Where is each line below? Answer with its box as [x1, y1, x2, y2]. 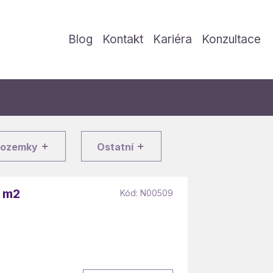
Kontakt [102, 32, 143, 46]
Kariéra [153, 32, 192, 46]
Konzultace [202, 32, 261, 46]
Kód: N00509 [120, 188, 173, 198]
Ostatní [97, 141, 136, 153]
